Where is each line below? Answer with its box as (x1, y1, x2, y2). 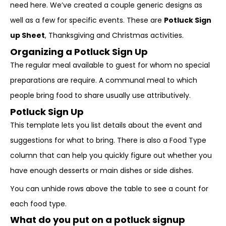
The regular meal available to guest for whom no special (10, 60, 210, 70)
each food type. (10, 199, 67, 209)
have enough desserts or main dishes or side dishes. (10, 165, 193, 176)
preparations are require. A (10, 75, 103, 85)
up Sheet (10, 30, 45, 40)
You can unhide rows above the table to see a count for (10, 184, 208, 194)
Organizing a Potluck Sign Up (10, 45, 148, 58)
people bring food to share (10, 90, 106, 100)
